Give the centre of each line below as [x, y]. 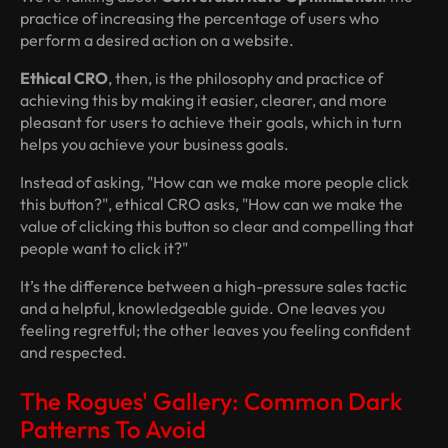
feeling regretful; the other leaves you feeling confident [215, 330]
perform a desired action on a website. [157, 40]
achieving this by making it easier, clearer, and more [203, 100]
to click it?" [148, 248]
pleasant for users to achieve [124, 122]
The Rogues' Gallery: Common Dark [211, 401]
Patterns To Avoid [113, 429]
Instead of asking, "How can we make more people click [214, 182]
